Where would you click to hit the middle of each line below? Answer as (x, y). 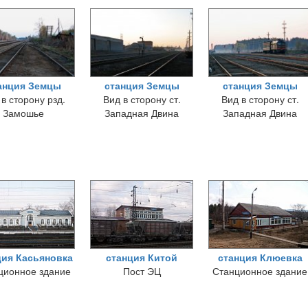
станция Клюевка (260, 257)
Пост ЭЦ (142, 271)
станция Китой (142, 257)
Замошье (23, 113)
